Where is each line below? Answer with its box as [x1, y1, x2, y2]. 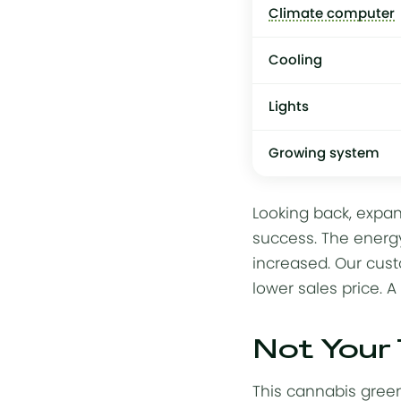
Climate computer [269, 6, 395, 21]
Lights [269, 99, 309, 114]
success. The [252, 230, 354, 246]
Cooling [269, 53, 322, 67]
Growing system [269, 146, 380, 160]
